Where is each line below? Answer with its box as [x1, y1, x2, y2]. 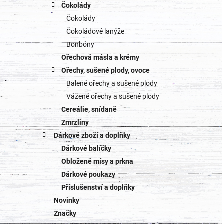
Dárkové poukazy [61, 170, 115, 179]
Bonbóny [66, 40, 94, 49]
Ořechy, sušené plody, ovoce [61, 66, 150, 75]
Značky [54, 209, 76, 218]
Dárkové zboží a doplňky [54, 131, 130, 140]
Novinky [54, 196, 79, 205]
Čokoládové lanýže [66, 27, 124, 36]
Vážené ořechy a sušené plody [66, 92, 159, 101]
